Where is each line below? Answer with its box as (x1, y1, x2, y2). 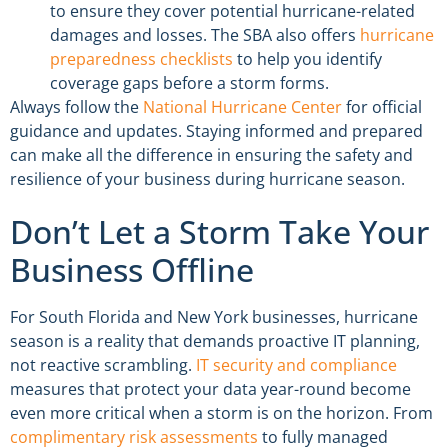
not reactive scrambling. (10, 354, 196, 377)
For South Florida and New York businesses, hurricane (10, 306, 418, 329)
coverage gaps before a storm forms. (50, 71, 329, 94)
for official (342, 95, 422, 118)
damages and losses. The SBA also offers (50, 23, 360, 46)
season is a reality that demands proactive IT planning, (10, 330, 420, 353)
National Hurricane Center (143, 95, 342, 118)
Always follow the (10, 95, 143, 118)
